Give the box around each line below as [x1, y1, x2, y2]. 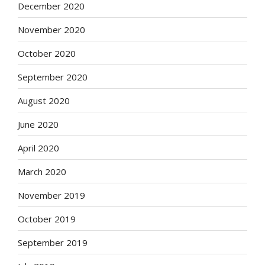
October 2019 [18, 212, 76, 225]
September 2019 [18, 236, 88, 248]
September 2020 [18, 70, 88, 83]
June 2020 [18, 118, 59, 130]
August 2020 [18, 94, 70, 106]
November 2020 [18, 23, 85, 35]
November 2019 [18, 189, 85, 201]
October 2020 [18, 47, 76, 59]
